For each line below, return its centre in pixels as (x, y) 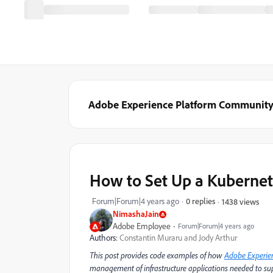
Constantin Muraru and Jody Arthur (178, 238)
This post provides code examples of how (157, 255)
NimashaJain (136, 214)
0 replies (200, 201)
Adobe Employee (142, 226)
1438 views (240, 201)
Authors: (105, 238)
